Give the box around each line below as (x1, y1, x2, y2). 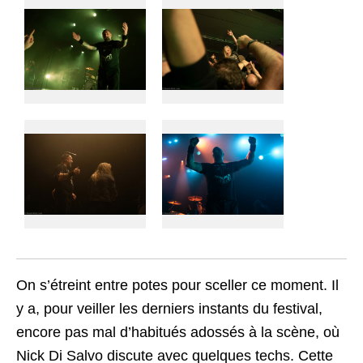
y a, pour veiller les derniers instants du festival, (16, 300, 322, 317)
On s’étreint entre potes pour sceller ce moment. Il (16, 276, 339, 293)
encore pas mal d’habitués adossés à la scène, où (16, 323, 340, 340)
